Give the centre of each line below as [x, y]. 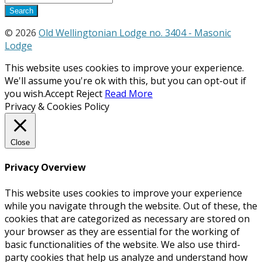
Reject [89, 94]
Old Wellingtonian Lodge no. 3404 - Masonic [135, 33]
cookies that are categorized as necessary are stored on [127, 218]
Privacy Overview [45, 168]
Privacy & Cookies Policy [57, 107]
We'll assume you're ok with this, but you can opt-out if [125, 81]
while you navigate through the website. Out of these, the [131, 206]
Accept [59, 94]
